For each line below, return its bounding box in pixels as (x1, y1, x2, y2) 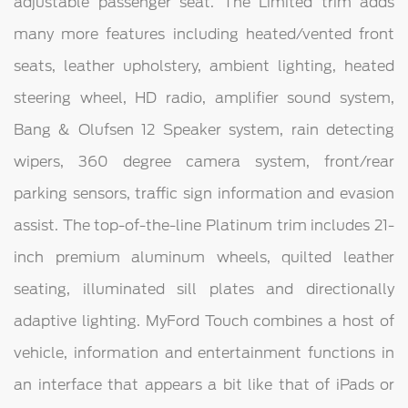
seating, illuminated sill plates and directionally (14, 280, 394, 299)
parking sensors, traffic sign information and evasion (14, 185, 394, 203)
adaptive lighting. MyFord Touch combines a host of (14, 312, 394, 331)
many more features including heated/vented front (14, 25, 394, 44)
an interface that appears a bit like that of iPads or (14, 376, 394, 394)
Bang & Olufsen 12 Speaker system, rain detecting (14, 121, 394, 139)
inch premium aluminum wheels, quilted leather (14, 249, 394, 267)
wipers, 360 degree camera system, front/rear (14, 153, 394, 171)
